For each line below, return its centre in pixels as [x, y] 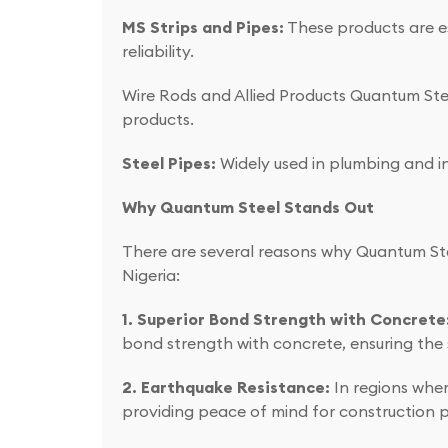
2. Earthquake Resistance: [226, 387]
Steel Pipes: [169, 163]
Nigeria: [151, 275]
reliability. [158, 51]
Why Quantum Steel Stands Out [248, 207]
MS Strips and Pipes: [203, 27]
